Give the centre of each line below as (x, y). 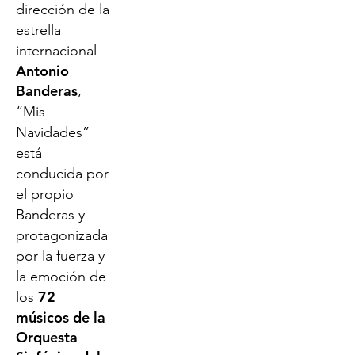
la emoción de (61, 277)
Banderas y (50, 215)
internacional (56, 51)
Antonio (42, 71)
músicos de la (61, 317)
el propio (45, 194)
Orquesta (47, 337)
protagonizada (62, 235)
